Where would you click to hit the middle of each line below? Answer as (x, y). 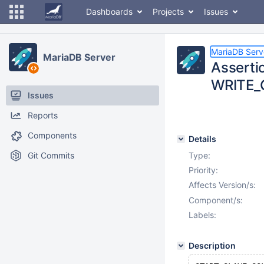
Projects (168, 11)
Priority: (203, 170)
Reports (43, 115)
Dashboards (109, 11)
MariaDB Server (79, 57)
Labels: (202, 215)
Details (202, 139)
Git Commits (51, 155)
